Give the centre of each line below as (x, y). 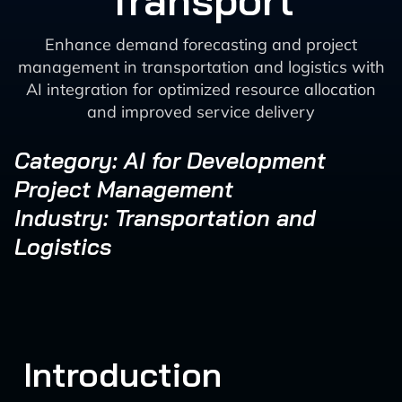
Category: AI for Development (170, 160)
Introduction (122, 374)
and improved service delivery (201, 112)
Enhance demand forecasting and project (201, 44)
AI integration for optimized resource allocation (201, 89)
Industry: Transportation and (165, 218)
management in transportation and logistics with (201, 67)
